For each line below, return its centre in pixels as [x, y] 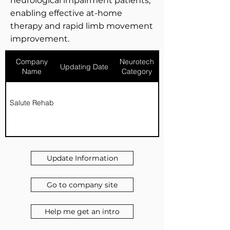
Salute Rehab [32, 102]
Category [137, 71]
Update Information [82, 158]
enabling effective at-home [66, 13]
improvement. [40, 39]
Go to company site [82, 185]
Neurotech [137, 62]
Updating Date [84, 66]
